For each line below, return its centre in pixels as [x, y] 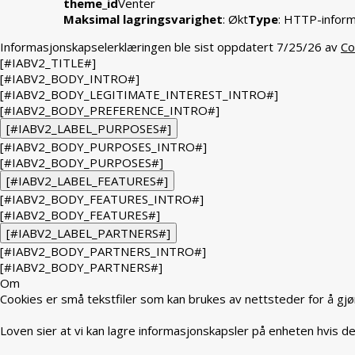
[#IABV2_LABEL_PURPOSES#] [89, 129]
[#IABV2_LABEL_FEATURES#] [87, 181]
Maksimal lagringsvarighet [143, 19]
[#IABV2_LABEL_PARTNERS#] [88, 233]
